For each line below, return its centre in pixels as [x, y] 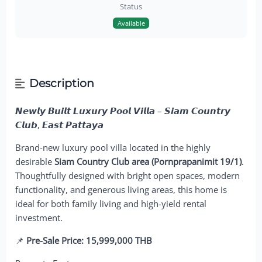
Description [61, 84]
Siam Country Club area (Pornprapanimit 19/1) [148, 161]
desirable [35, 161]
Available [131, 23]
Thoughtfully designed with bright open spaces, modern [128, 175]
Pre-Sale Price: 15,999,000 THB [89, 240]
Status [131, 6]
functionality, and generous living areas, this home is [121, 189]
